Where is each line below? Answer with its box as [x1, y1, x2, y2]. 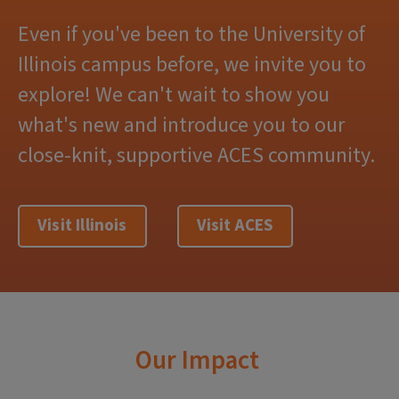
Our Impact [135, 342, 259, 379]
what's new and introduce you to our [18, 110, 345, 141]
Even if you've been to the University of [18, 19, 365, 50]
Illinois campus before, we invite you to [18, 49, 366, 80]
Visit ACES [196, 214, 273, 238]
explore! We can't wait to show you [18, 79, 330, 110]
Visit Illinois [37, 214, 127, 238]
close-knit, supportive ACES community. [18, 140, 375, 171]
